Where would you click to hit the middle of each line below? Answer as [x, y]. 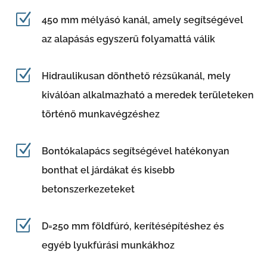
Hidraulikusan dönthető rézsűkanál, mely [136, 76]
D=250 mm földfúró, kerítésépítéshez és [133, 226]
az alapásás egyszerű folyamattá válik [128, 39]
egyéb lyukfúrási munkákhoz [108, 245]
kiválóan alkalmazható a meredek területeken [148, 95]
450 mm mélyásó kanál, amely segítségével [142, 20]
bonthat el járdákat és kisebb [108, 170]
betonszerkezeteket [88, 189]
